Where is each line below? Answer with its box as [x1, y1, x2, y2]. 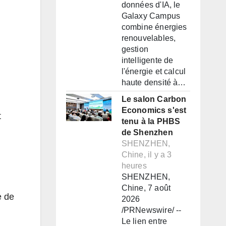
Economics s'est [121, 106, 187, 115]
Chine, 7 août [121, 184, 171, 193]
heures [121, 161, 147, 171]
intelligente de [121, 56, 174, 65]
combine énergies [121, 23, 187, 32]
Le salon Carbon [121, 95, 187, 104]
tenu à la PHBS [121, 117, 181, 126]
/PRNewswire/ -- [121, 206, 182, 215]
